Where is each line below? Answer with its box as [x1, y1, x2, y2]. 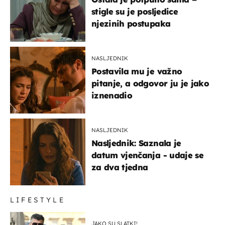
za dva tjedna [91, 162, 148, 172]
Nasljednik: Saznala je [91, 138, 181, 148]
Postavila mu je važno [91, 66, 182, 76]
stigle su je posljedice [91, 6, 178, 17]
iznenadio [91, 90, 133, 100]
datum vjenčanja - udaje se [91, 150, 203, 160]
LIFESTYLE [10, 195, 65, 204]
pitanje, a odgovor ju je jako [91, 78, 209, 88]
